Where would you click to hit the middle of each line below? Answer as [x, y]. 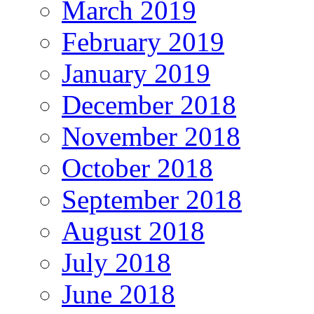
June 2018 [118, 294]
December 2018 [149, 105]
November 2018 [151, 137]
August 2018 [133, 231]
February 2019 [143, 42]
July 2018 [116, 263]
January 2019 [136, 74]
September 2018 [152, 200]
